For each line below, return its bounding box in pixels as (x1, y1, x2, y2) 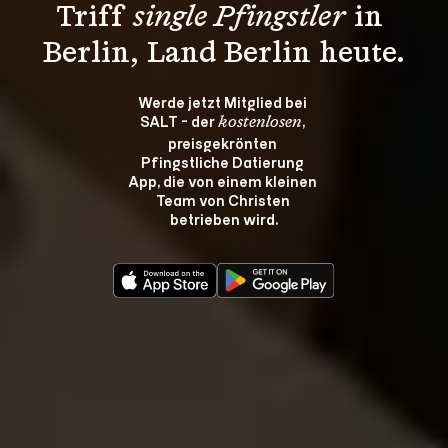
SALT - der (140, 111, 218, 130)
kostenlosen (218, 115, 302, 131)
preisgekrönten (168, 133, 280, 152)
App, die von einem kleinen (128, 171, 320, 190)
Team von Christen (155, 190, 293, 209)
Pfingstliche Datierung (141, 152, 307, 171)
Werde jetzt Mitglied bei (138, 92, 310, 111)
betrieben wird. (170, 209, 278, 228)
